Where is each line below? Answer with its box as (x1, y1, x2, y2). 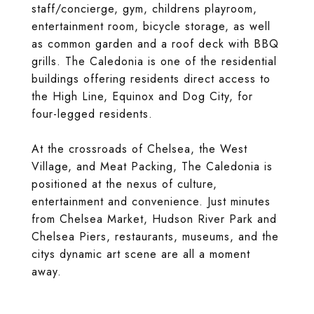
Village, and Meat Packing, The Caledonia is (32, 158, 273, 175)
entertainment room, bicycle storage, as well (32, 18, 271, 34)
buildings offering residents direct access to (32, 71, 271, 87)
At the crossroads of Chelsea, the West (32, 141, 247, 157)
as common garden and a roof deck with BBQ (32, 36, 279, 52)
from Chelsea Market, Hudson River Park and (32, 211, 277, 227)
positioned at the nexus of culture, (32, 176, 217, 192)
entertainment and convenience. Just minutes (32, 193, 271, 210)
